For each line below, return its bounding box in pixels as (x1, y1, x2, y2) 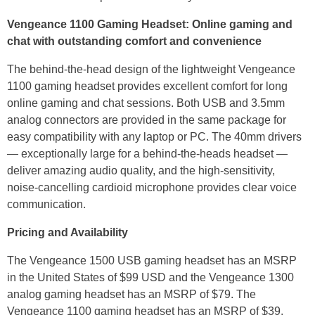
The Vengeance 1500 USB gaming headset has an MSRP (7, 254, 297, 266)
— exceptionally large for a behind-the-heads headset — (7, 147, 288, 160)
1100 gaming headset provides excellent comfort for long (7, 79, 288, 92)
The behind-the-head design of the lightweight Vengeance (7, 63, 295, 75)
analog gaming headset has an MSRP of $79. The (7, 288, 256, 300)
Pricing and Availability (7, 226, 128, 238)
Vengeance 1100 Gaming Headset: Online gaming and (7, 18, 292, 30)
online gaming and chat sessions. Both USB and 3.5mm (7, 96, 285, 109)
